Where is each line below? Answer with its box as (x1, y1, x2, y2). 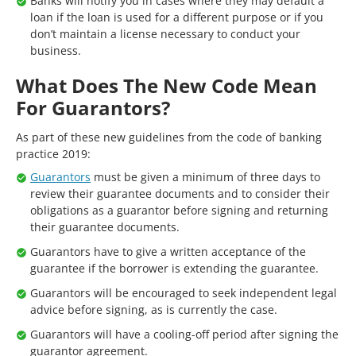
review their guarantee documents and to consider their (30, 186, 330, 201)
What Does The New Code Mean (16, 72, 317, 99)
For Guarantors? (16, 95, 170, 121)
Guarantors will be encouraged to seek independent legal (30, 285, 337, 300)
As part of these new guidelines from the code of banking (16, 130, 322, 145)
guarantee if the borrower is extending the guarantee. (30, 261, 319, 276)
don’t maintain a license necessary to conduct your (30, 26, 300, 41)
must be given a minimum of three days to (91, 169, 320, 184)
